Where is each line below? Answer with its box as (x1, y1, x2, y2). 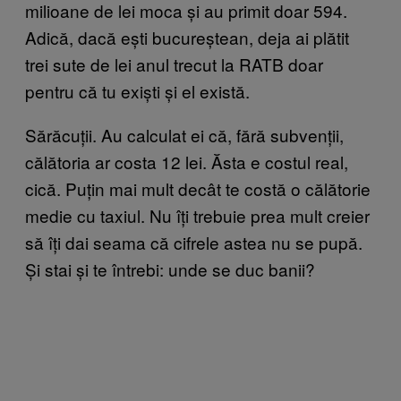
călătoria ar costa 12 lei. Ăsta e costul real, (25, 149, 348, 174)
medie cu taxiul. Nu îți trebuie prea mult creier (25, 202, 370, 227)
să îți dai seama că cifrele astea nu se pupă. (25, 229, 363, 254)
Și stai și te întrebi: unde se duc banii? (25, 256, 315, 281)
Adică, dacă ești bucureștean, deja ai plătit (25, 24, 349, 49)
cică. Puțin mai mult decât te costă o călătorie (25, 175, 371, 200)
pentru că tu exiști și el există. (25, 78, 250, 103)
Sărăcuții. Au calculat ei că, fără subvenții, (25, 122, 344, 147)
